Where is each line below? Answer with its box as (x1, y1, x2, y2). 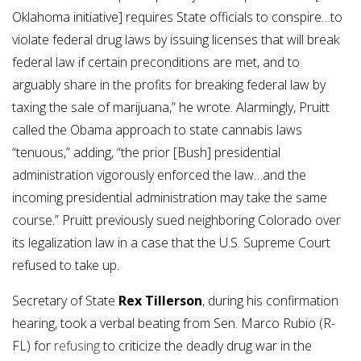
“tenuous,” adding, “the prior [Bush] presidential (12, 143, 280, 161)
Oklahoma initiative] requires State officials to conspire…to (12, 7, 342, 26)
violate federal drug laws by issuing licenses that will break (12, 30, 339, 48)
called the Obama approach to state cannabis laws (12, 120, 302, 139)
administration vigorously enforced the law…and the (12, 165, 306, 184)
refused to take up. (12, 255, 119, 274)
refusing (54, 336, 100, 355)
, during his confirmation (202, 291, 338, 309)
